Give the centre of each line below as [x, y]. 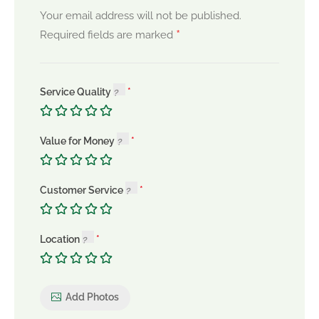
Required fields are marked [108, 35]
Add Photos [92, 297]
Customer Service [83, 190]
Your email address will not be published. [141, 15]
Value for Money [78, 141]
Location [61, 239]
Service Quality [77, 91]
